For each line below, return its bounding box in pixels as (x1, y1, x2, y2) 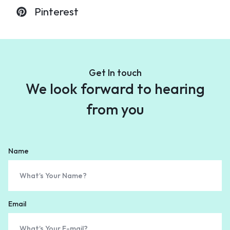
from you (86, 100, 144, 118)
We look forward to (25, 80, 151, 98)
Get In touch (88, 67, 142, 79)
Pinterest (34, 5, 79, 18)
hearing (151, 80, 205, 98)
